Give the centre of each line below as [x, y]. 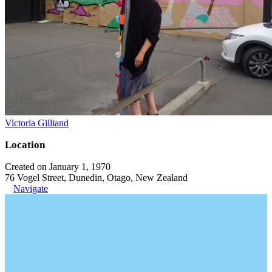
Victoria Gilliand [37, 123]
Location [25, 144]
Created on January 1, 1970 [58, 166]
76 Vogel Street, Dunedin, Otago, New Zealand [96, 177]
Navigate [31, 188]
